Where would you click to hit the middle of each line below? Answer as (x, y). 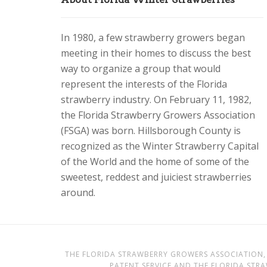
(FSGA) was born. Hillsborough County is (151, 131)
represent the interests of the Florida (144, 84)
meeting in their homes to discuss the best (156, 53)
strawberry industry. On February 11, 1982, (156, 100)
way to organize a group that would (141, 69)
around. (78, 193)
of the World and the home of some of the (155, 162)
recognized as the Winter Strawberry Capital (160, 146)
